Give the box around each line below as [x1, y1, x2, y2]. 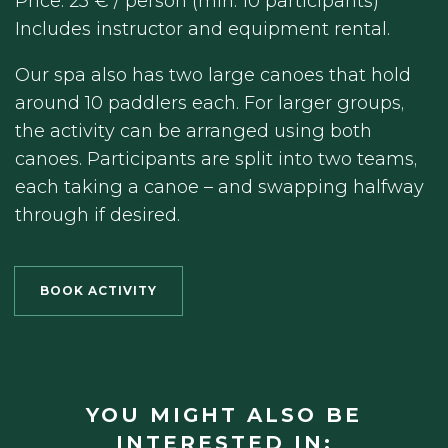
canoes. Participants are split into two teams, [15, 147, 417, 170]
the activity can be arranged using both [15, 119, 372, 142]
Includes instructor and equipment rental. [15, 17, 390, 40]
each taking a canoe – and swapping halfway [15, 175, 424, 198]
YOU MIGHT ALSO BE [86, 403, 362, 427]
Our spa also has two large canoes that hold [15, 63, 411, 86]
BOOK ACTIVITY [40, 282, 157, 298]
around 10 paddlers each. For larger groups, [15, 91, 404, 114]
